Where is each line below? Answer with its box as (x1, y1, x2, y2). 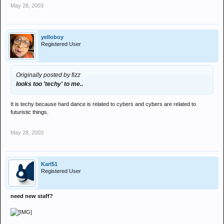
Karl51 (41, 161, 57, 167)
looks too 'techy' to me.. (16, 80, 83, 87)
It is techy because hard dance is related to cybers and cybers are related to (10, 101, 196, 107)
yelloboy (41, 34, 63, 40)
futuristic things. (10, 109, 48, 115)
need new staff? (10, 193, 53, 199)
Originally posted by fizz (16, 71, 80, 78)
